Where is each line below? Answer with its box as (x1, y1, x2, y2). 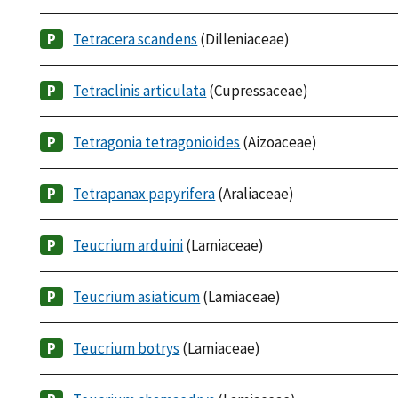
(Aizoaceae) (240, 132, 318, 153)
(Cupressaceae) (206, 81, 309, 101)
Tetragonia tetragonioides (73, 132, 241, 153)
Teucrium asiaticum (73, 287, 201, 307)
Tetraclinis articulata (73, 81, 207, 101)
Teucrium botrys (73, 338, 180, 359)
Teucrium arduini (73, 235, 184, 256)
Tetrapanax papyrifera (73, 184, 216, 204)
